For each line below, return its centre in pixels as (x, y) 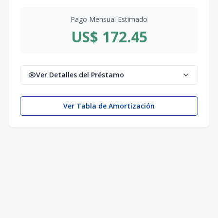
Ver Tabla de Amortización (109, 106)
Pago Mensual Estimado (109, 19)
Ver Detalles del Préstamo (80, 75)
